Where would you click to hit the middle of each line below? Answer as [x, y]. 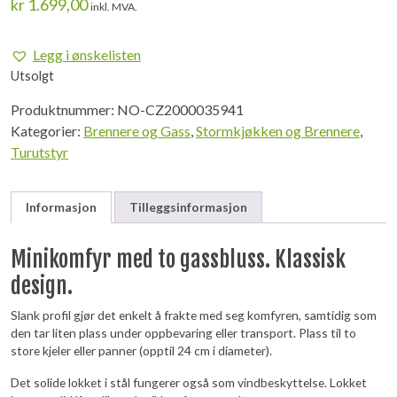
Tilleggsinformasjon [188, 206]
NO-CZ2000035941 [180, 109]
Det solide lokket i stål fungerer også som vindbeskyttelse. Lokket [189, 382]
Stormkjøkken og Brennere [278, 131]
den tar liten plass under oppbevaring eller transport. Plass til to [183, 332]
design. [42, 285]
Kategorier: [47, 131]
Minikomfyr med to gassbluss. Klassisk [178, 259]
